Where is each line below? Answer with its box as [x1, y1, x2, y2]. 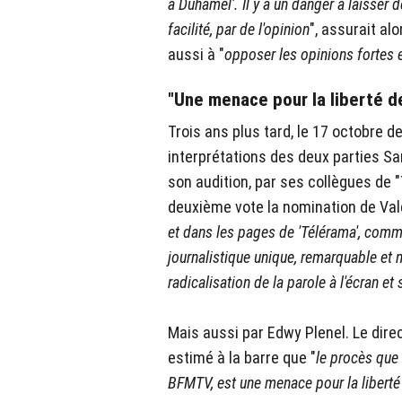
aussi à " [168, 45, 224, 65]
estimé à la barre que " [168, 348, 316, 368]
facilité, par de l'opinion [168, 20, 310, 39]
